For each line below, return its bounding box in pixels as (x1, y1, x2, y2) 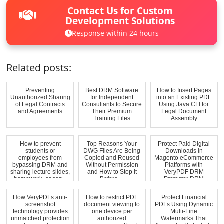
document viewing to (84, 200, 140, 208)
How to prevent (19, 140, 61, 147)
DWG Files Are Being (83, 147, 141, 154)
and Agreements (18, 107, 63, 115)
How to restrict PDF (86, 193, 138, 201)
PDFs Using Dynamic (155, 200, 213, 208)
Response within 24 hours (71, 28, 159, 38)
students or (25, 147, 55, 154)
